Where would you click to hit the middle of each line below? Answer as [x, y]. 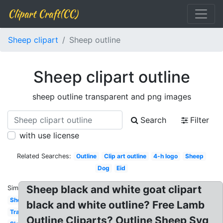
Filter [200, 120]
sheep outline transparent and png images [111, 97]
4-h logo [166, 156]
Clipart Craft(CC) [43, 14]
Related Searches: [44, 156]
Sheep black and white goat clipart [114, 189]
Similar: [18, 188]
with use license [49, 135]
